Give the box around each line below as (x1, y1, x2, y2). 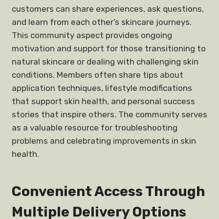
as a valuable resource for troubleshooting (12, 123, 177, 132)
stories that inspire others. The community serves (12, 109, 207, 119)
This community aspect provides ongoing (12, 30, 172, 40)
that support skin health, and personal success (12, 96, 195, 106)
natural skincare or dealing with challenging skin (12, 57, 198, 66)
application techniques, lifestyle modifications (12, 83, 192, 93)
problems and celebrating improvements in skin (12, 136, 196, 146)
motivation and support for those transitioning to (12, 44, 206, 53)
